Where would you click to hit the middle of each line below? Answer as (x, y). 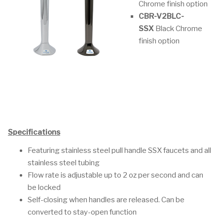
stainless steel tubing (64, 163)
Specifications (34, 132)
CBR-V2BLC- (161, 16)
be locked (44, 187)
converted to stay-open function (82, 212)
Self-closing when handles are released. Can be (106, 200)
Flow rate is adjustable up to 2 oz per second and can (115, 175)
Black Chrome (178, 29)
